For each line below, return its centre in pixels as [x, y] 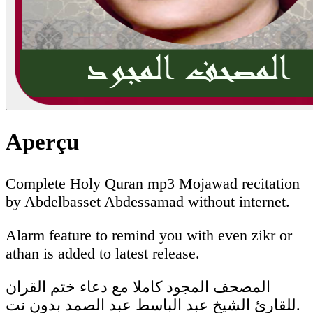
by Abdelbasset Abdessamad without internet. [148, 201]
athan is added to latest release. [103, 253]
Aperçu [42, 142]
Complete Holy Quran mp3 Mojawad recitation [153, 183]
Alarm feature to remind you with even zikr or [149, 235]
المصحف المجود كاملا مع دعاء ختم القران [138, 286]
